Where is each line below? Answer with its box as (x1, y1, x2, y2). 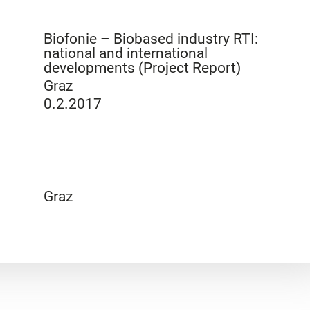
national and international (44, 44, 208, 62)
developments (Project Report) (44, 59, 241, 76)
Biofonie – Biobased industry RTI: (44, 30, 259, 47)
